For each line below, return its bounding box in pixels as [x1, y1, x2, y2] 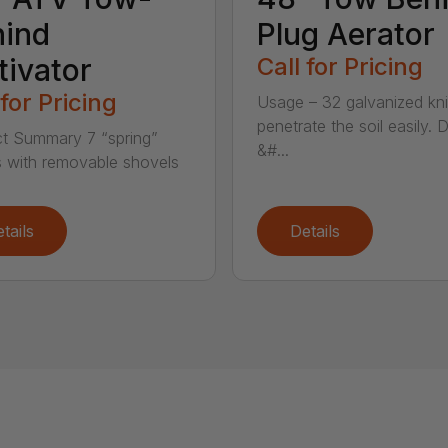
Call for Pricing [256, 52, 423, 82]
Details [289, 221, 340, 242]
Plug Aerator [256, 16, 435, 53]
